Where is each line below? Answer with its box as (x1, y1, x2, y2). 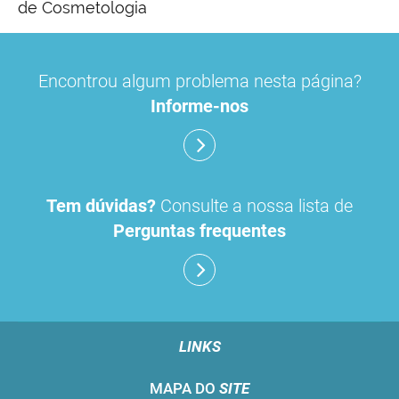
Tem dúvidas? (46, 195, 156, 217)
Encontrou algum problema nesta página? (37, 70, 362, 93)
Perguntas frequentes (113, 220, 286, 242)
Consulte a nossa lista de (156, 195, 353, 217)
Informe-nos (151, 95, 248, 118)
